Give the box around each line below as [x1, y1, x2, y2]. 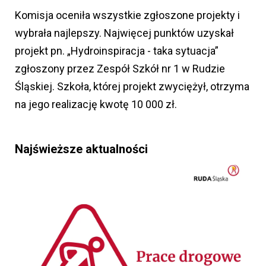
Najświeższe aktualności [15, 141, 148, 156]
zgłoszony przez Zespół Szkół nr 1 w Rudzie [15, 62, 225, 75]
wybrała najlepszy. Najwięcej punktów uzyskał [15, 26, 234, 39]
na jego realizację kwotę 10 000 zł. [15, 97, 177, 110]
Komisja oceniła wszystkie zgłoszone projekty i [15, 8, 240, 21]
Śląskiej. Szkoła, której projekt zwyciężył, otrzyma [15, 80, 249, 93]
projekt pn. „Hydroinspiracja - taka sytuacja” [15, 44, 218, 57]
